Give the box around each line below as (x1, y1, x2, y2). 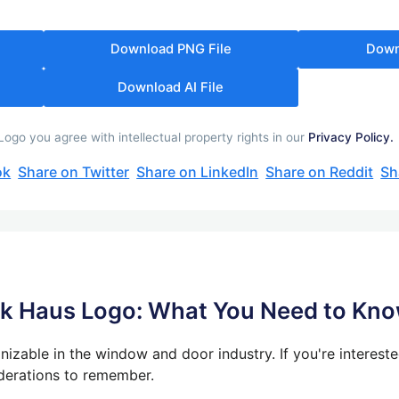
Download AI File (118, 78, 224, 95)
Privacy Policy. (308, 129, 395, 144)
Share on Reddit (265, 162, 374, 181)
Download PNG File (110, 40, 232, 57)
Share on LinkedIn (136, 162, 259, 181)
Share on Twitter (18, 162, 130, 181)
